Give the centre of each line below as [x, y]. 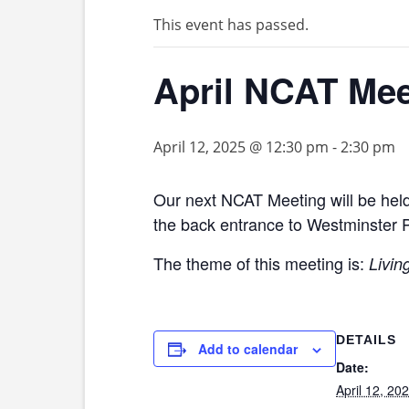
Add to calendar [248, 349]
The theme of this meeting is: [261, 263]
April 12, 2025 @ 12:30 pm [241, 147]
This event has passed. [231, 25]
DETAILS [366, 340]
